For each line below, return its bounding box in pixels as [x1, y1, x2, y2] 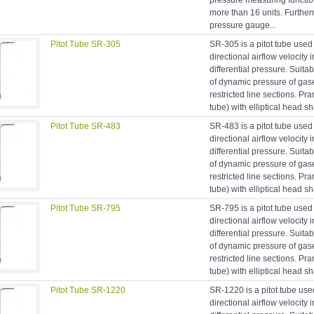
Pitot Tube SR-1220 [50, 285, 125, 296]
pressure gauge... [210, 20, 276, 31]
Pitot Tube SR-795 [50, 203, 121, 214]
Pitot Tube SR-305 [50, 39, 121, 50]
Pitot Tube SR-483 [50, 121, 121, 132]
